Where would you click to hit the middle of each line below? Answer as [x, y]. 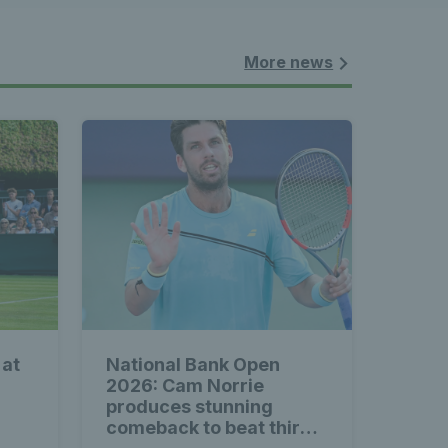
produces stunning [189, 406]
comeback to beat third [209, 427]
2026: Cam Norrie [185, 385]
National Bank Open [193, 364]
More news [289, 62]
